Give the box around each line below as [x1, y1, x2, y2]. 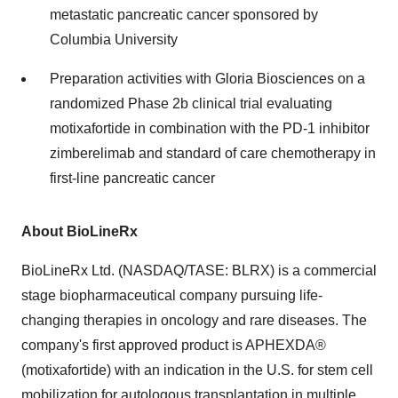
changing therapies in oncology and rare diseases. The [21, 313, 367, 328]
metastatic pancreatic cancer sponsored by [50, 7, 318, 22]
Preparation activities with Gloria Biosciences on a [50, 71, 365, 86]
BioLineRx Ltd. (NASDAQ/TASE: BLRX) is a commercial [21, 263, 377, 278]
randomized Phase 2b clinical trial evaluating [50, 96, 332, 111]
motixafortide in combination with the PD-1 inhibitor [50, 121, 370, 136]
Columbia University [50, 32, 178, 47]
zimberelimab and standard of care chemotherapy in [50, 146, 376, 161]
